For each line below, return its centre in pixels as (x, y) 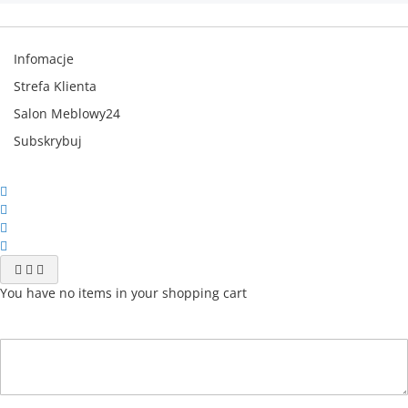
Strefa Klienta (55, 86)
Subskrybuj (48, 141)
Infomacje (44, 59)
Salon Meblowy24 (67, 113)
